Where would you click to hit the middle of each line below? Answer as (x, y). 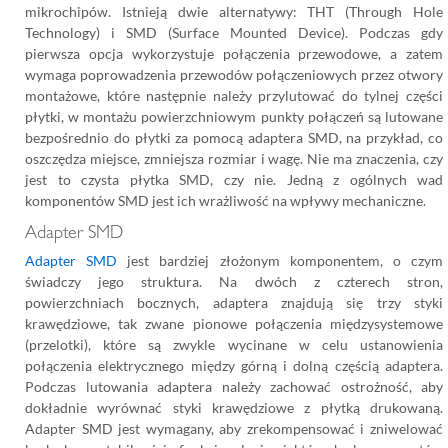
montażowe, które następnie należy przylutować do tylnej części (234, 95)
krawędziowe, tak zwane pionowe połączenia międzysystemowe (234, 323)
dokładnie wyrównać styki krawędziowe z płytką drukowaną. (234, 407)
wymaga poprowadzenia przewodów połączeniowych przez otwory (234, 74)
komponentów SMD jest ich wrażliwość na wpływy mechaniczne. (225, 200)
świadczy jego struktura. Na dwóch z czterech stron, (234, 281)
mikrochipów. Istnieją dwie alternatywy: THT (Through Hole (234, 11)
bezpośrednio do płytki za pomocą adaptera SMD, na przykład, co (234, 137)
